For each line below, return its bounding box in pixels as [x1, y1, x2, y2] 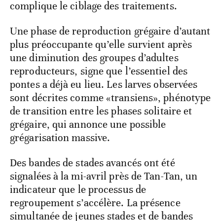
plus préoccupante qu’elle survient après [10, 38, 192, 51]
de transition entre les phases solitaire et [10, 105, 192, 118]
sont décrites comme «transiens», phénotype [10, 91, 211, 105]
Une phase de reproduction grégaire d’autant [10, 25, 211, 38]
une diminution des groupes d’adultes [10, 51, 179, 65]
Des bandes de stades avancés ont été [10, 156, 175, 170]
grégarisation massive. [10, 131, 110, 145]
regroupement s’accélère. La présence [10, 196, 181, 210]
